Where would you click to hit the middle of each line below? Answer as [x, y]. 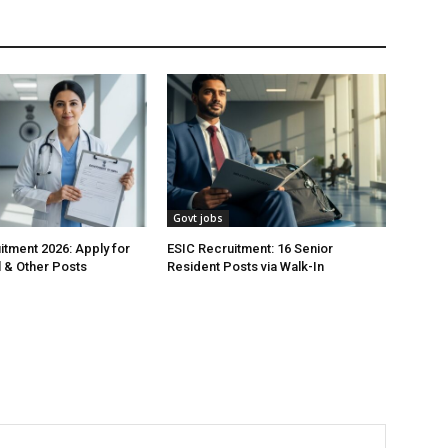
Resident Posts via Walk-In [246, 267]
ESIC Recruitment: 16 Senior [250, 249]
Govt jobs [198, 218]
